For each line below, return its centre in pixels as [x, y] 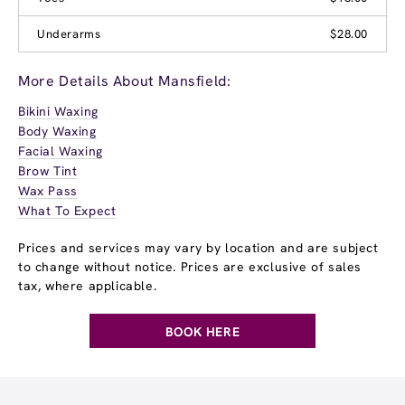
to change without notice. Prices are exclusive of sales [190, 266]
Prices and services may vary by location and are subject [198, 247]
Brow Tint [48, 170]
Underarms [69, 33]
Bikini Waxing [58, 111]
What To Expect [67, 210]
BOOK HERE [202, 331]
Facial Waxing [61, 151]
